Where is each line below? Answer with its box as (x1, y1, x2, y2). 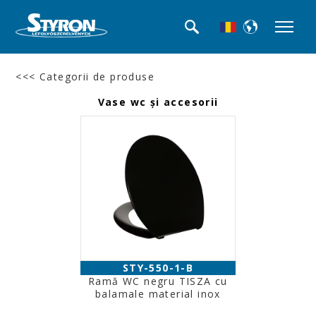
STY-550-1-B (122, 261, 194, 274)
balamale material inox (95, 287, 221, 300)
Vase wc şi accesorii (97, 95, 219, 109)
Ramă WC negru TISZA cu (88, 274, 228, 288)
